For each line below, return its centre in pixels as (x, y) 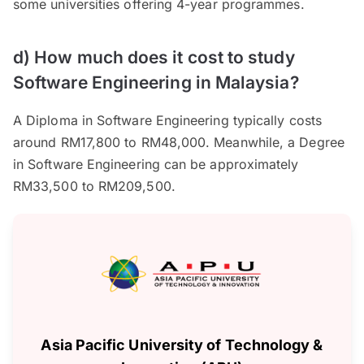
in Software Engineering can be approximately (156, 164)
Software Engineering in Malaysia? (156, 82)
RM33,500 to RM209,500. (94, 186)
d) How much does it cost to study (154, 57)
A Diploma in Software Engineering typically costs (167, 120)
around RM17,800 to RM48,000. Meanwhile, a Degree (179, 142)
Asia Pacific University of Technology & (182, 345)
